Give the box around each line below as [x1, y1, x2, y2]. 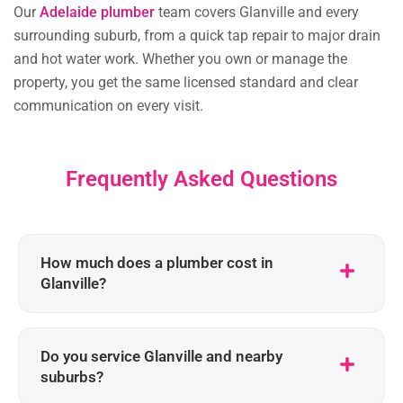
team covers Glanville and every [155, 4, 359, 22]
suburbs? [40, 368, 103, 387]
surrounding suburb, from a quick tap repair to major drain [13, 27, 381, 45]
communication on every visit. [13, 97, 203, 115]
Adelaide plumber [40, 4, 155, 22]
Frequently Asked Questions [66, 166, 337, 193]
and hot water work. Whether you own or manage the [13, 50, 347, 68]
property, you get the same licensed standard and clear [13, 74, 358, 92]
